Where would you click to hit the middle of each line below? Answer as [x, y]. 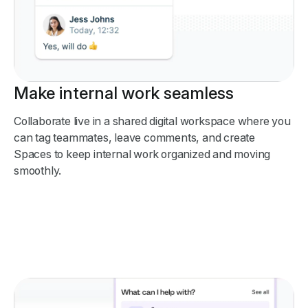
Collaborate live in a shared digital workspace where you [152, 121]
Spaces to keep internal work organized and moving [142, 154]
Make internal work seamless [124, 93]
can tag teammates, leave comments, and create [134, 138]
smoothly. [38, 171]
